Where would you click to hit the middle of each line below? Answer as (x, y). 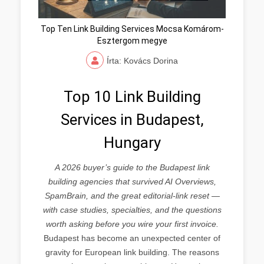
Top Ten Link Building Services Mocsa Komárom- (132, 29)
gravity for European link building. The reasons (132, 252)
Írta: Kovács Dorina (142, 61)
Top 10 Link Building (132, 97)
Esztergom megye (132, 41)
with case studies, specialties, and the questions (132, 210)
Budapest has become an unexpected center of (132, 238)
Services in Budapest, (132, 120)
